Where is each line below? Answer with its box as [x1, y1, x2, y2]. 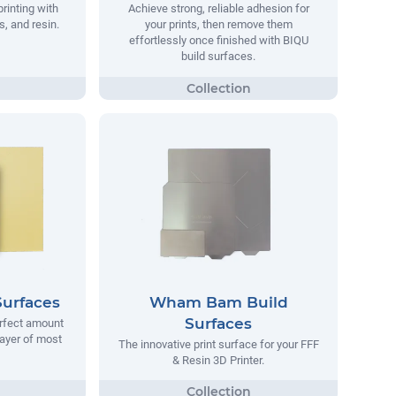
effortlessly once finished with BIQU [128, 34, 308, 48]
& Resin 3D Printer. [172, 353, 264, 367]
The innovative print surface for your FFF [118, 337, 319, 351]
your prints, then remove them [144, 18, 293, 32]
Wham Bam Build [148, 293, 288, 311]
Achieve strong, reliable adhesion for [127, 2, 309, 16]
